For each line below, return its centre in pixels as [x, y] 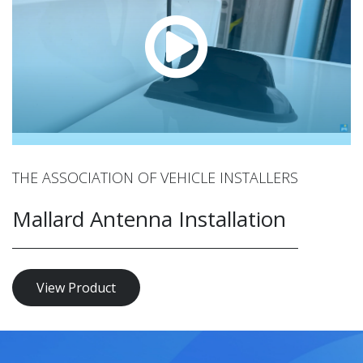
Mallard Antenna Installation [149, 218]
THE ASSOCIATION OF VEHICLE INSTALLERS [155, 177]
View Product [76, 287]
